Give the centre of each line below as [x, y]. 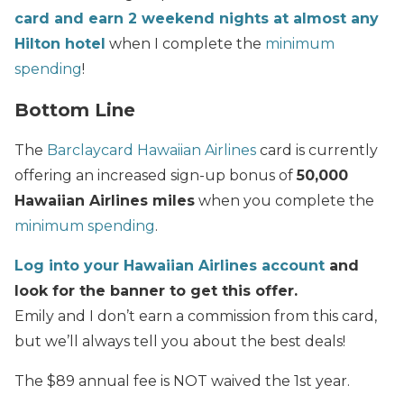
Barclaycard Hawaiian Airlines [151, 150]
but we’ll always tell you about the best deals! [180, 341]
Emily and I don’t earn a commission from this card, [196, 316]
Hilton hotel [60, 43]
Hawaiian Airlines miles [105, 200]
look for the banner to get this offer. [156, 290]
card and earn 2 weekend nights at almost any [197, 18]
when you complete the [285, 200]
